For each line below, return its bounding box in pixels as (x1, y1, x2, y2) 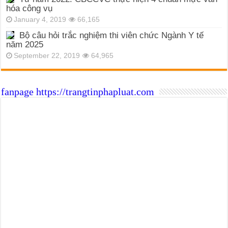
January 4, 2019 (14, 16, 67, 24)
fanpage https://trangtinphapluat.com (1, 86, 155, 98)
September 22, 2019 (14, 52, 80, 60)
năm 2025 (6, 40, 44, 50)
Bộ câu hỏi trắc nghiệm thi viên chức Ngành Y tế (19, 31, 204, 41)
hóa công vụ (6, 4, 53, 14)
